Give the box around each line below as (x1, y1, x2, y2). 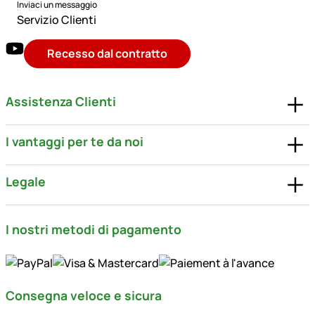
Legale (6, 173, 46, 191)
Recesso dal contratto (47, 45, 167, 61)
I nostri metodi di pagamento (6, 220, 181, 238)
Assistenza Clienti (6, 93, 116, 110)
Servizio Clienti (17, 11, 96, 27)
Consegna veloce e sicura (6, 287, 162, 304)
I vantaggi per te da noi (6, 133, 143, 150)
